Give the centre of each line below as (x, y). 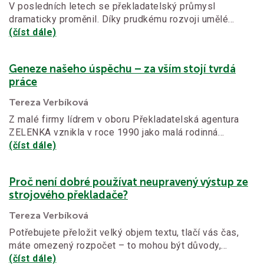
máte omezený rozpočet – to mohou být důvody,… (118, 246)
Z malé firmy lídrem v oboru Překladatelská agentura (124, 120)
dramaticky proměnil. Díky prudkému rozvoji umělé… (122, 19)
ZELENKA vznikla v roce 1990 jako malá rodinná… (116, 133)
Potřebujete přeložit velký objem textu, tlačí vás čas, (124, 233)
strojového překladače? (68, 195)
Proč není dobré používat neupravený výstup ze (128, 182)
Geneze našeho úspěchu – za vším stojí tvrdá (122, 69)
